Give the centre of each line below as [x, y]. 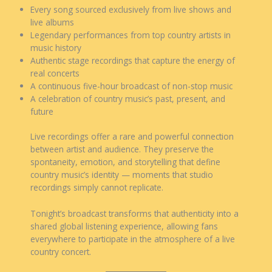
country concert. [61, 251]
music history [56, 47]
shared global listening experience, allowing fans [124, 226]
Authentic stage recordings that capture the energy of [133, 60]
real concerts [55, 73]
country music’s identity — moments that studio [122, 175]
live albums [52, 22]
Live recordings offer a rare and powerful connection [132, 137]
